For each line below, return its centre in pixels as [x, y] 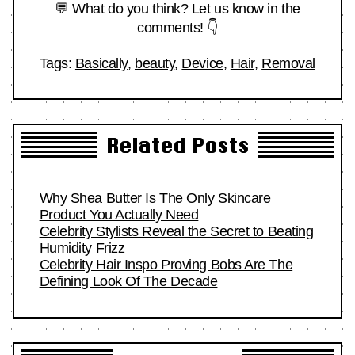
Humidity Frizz [82, 248]
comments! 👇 [177, 27]
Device [202, 63]
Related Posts [177, 145]
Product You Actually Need [119, 215]
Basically [101, 63]
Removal [288, 63]
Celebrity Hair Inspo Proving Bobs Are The [166, 265]
